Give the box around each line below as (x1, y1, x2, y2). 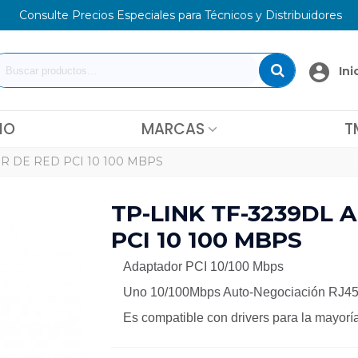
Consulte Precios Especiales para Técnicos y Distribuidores (18, 8, 342, 22)
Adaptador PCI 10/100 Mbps (123, 260, 284, 273)
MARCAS (141, 118, 205, 140)
